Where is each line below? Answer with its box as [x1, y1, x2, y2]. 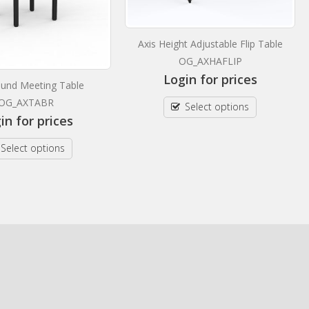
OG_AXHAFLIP [178, 54, 242, 68]
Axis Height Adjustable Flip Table [137, 37, 283, 51]
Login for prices [163, 71, 257, 88]
